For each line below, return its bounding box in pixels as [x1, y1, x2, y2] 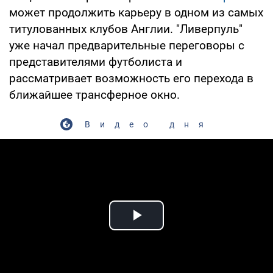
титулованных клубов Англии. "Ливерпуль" [9, 21, 243, 36]
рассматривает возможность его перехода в [9, 71, 253, 85]
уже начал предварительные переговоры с [9, 38, 244, 52]
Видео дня [84, 119, 213, 129]
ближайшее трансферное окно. [9, 87, 180, 102]
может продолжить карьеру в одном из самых [9, 5, 263, 19]
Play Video [136, 219, 224, 239]
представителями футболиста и [9, 54, 182, 69]
